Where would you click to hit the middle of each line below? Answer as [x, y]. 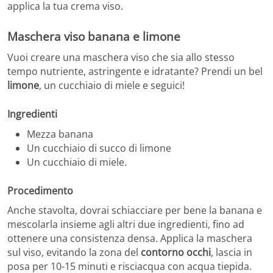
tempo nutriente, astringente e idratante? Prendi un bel [135, 71]
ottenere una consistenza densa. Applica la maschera [130, 239]
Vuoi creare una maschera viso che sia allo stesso [121, 57]
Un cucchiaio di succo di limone [99, 148]
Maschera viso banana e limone [94, 37]
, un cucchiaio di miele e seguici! [112, 85]
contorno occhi [176, 253]
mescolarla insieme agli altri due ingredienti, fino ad [126, 225]
